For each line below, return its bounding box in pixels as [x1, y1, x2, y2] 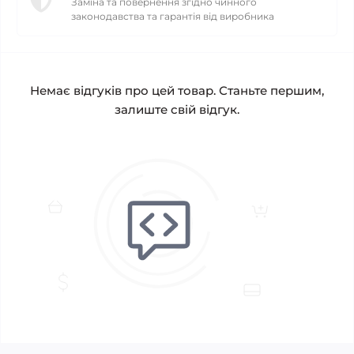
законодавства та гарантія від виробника [71, 10, 274, 22]
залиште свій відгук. [115, 102, 239, 117]
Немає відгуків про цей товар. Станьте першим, [30, 83, 324, 98]
